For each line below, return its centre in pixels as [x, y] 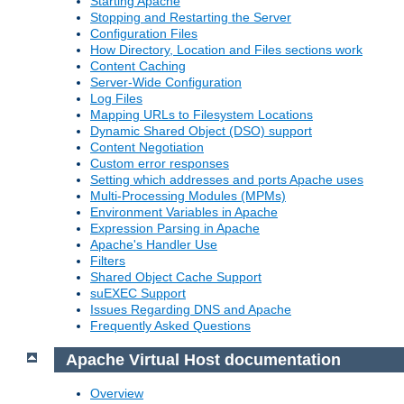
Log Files [116, 99]
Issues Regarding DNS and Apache [191, 310]
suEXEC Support [138, 294]
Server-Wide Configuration [166, 83]
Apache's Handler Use [154, 245]
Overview [117, 394]
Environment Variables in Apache [184, 212]
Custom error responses [160, 164]
